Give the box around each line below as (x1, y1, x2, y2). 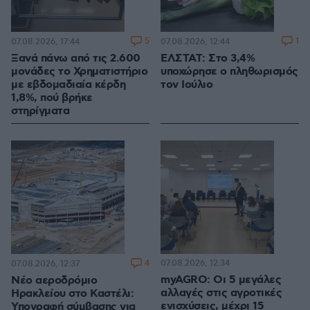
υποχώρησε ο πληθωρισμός (161, 64, 298, 80)
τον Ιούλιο (161, 77, 212, 93)
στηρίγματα (11, 104, 69, 119)
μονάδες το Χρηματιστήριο (11, 64, 147, 80)
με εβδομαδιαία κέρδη (11, 77, 125, 93)
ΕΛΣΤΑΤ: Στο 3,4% (161, 51, 255, 66)
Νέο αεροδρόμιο (11, 273, 97, 289)
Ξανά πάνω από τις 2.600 (11, 51, 140, 66)
